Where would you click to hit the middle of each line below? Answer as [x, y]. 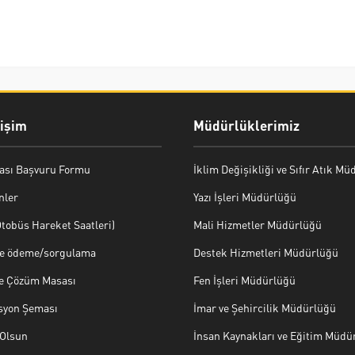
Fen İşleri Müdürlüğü [244, 279]
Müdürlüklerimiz [246, 125]
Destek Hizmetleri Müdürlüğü [266, 252]
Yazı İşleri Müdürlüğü [245, 196]
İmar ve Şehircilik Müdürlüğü [265, 307]
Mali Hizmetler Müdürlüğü [258, 224]
